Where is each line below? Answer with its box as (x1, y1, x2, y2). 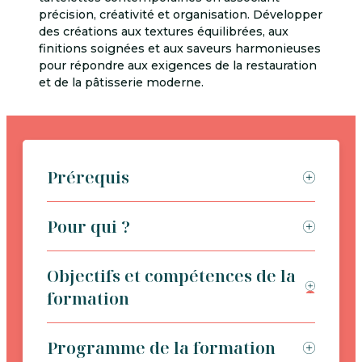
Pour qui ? (47, 215, 130, 238)
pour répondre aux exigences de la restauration (39, 58, 317, 73)
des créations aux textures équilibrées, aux (39, 24, 288, 39)
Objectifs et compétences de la (47, 264, 296, 287)
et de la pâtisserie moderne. (39, 75, 204, 90)
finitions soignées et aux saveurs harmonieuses (39, 41, 321, 56)
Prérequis (47, 166, 129, 188)
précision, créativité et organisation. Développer (39, 7, 322, 22)
